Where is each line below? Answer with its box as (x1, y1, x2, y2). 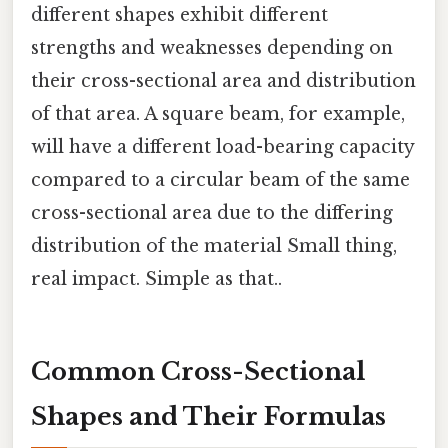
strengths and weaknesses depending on (31, 37, 393, 60)
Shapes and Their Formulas (31, 401, 386, 431)
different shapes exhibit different (31, 4, 328, 27)
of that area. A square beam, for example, (31, 103, 405, 126)
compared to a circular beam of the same (31, 169, 410, 192)
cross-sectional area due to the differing (31, 202, 393, 225)
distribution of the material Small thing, (31, 235, 397, 258)
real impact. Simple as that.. (31, 268, 282, 291)
